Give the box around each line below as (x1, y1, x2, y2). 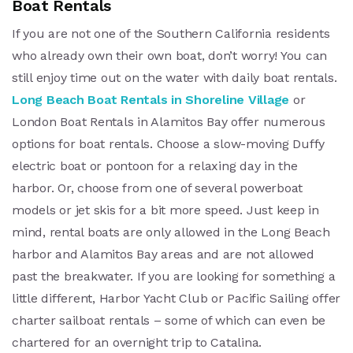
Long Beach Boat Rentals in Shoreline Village (12, 91, 289, 107)
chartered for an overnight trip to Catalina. (12, 334, 262, 350)
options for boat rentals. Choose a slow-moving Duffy (12, 136, 325, 151)
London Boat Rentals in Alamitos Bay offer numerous (12, 113, 325, 129)
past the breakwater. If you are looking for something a (12, 268, 336, 284)
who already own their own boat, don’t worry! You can (12, 47, 327, 63)
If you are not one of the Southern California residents (12, 25, 330, 41)
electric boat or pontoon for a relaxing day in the (12, 158, 298, 173)
